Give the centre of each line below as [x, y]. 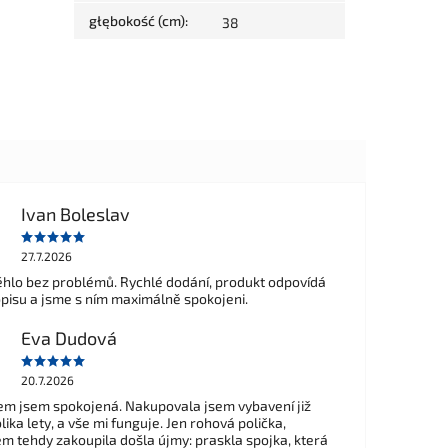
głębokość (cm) [137, 21]
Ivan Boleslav [75, 213]
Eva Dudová [68, 337]
